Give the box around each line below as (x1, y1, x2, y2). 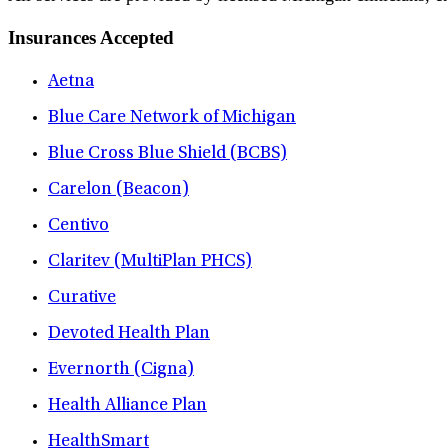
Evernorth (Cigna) (48, 361, 194, 380)
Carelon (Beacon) (48, 181, 189, 200)
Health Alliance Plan (48, 397, 207, 416)
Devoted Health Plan (48, 325, 210, 344)
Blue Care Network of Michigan (48, 109, 296, 128)
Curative (48, 289, 116, 308)
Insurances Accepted (8, 27, 174, 49)
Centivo (48, 217, 109, 236)
